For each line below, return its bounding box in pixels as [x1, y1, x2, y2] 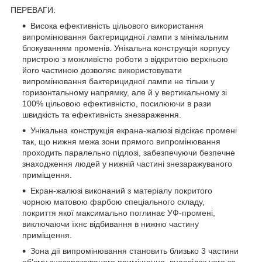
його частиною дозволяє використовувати [22, 65, 182, 75]
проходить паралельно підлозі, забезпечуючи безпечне [22, 147, 235, 157]
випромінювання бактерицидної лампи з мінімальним [22, 32, 229, 42]
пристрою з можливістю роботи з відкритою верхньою [22, 54, 228, 64]
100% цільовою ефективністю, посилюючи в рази [22, 98, 211, 108]
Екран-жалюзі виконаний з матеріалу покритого [30, 185, 212, 195]
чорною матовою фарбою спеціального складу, [22, 196, 205, 206]
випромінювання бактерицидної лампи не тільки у [22, 76, 215, 86]
